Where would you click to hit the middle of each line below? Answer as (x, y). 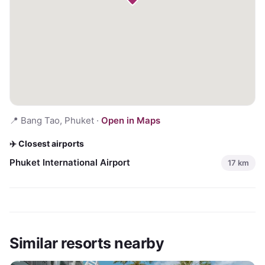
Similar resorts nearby (87, 243)
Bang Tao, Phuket (57, 120)
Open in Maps (131, 120)
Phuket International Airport (70, 162)
